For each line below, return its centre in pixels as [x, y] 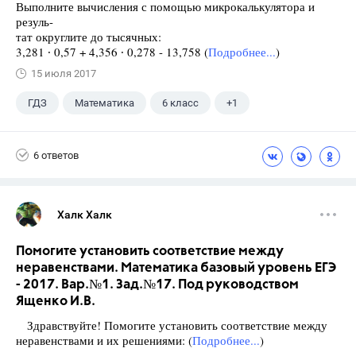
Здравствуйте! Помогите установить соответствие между [172, 325]
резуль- [35, 21]
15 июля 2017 [64, 74]
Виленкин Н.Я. [63, 134]
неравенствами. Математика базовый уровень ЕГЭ [176, 268]
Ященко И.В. [56, 302]
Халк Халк [85, 215]
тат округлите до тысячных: [89, 37]
